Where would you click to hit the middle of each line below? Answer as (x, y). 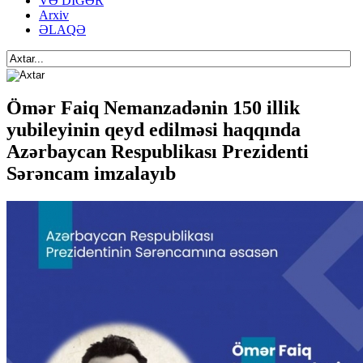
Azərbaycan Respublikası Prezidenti (158, 152)
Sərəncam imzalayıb (91, 174)
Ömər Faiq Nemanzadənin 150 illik (153, 108)
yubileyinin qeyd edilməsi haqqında (154, 130)
